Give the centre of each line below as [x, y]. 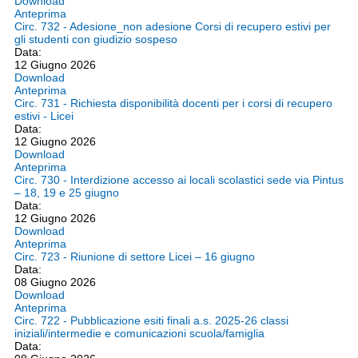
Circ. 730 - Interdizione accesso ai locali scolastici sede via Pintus [179, 180]
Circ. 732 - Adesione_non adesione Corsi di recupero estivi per [173, 26]
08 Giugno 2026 [55, 282]
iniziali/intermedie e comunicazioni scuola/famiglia [139, 333]
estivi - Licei [44, 116]
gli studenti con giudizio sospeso [96, 39]
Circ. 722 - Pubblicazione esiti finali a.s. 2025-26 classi [151, 320]
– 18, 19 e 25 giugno [67, 193]
